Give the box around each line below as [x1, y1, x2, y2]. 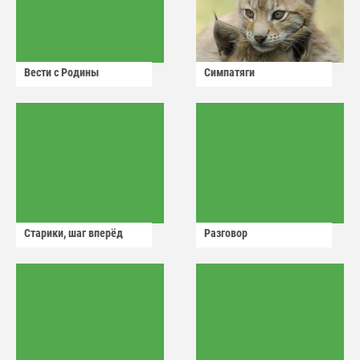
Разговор [204, 227, 247, 240]
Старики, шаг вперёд [24, 227, 123, 240]
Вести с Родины [24, 66, 99, 80]
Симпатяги [204, 66, 255, 80]
